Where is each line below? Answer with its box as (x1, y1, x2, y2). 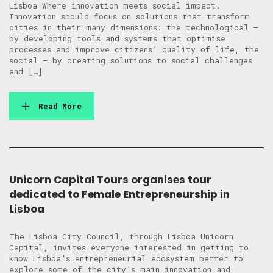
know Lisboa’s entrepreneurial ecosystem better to (9, 253, 243, 264)
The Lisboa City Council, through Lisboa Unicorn (9, 231, 233, 243)
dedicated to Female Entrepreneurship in (9, 187, 230, 202)
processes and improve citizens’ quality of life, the (9, 44, 259, 55)
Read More (38, 101, 82, 112)
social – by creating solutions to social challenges (9, 55, 252, 66)
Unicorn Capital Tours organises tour (9, 172, 211, 188)
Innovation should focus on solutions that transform (9, 11, 250, 23)
